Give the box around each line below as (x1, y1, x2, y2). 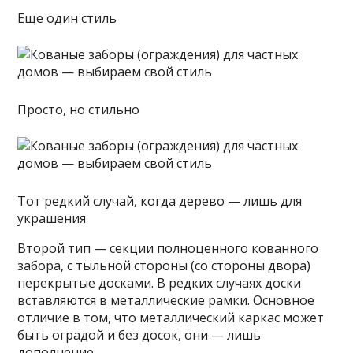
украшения (17, 209, 87, 227)
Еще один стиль (17, 9, 117, 27)
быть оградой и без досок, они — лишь (17, 325, 262, 344)
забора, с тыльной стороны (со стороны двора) (17, 256, 311, 274)
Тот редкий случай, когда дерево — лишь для (17, 191, 303, 210)
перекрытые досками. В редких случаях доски (17, 273, 302, 292)
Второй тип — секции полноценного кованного (17, 239, 319, 257)
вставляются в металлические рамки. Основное (17, 291, 315, 309)
